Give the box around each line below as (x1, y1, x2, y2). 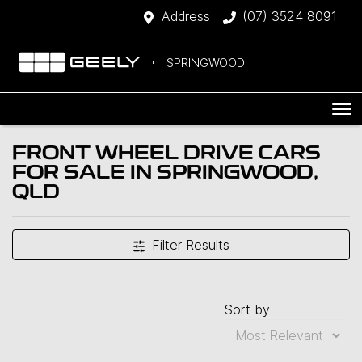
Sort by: (225, 301, 272, 318)
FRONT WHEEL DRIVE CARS (12, 145, 321, 164)
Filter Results (152, 237, 229, 253)
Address (162, 8, 210, 24)
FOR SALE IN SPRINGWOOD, (12, 164, 318, 183)
